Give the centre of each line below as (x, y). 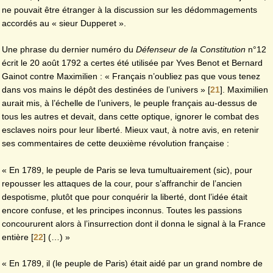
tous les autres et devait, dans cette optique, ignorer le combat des (130, 117)
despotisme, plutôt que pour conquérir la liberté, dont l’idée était (125, 197)
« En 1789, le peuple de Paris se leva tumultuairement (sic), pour (127, 170)
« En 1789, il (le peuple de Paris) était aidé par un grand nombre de (132, 264)
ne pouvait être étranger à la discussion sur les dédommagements (129, 9)
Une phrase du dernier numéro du (69, 50)
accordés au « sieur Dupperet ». (64, 23)
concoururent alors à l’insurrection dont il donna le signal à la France (134, 223)
